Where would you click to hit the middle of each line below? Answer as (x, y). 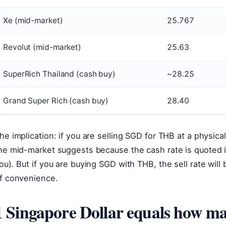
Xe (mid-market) (33, 20)
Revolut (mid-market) (42, 47)
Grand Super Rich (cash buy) (56, 101)
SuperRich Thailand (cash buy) (60, 74)
